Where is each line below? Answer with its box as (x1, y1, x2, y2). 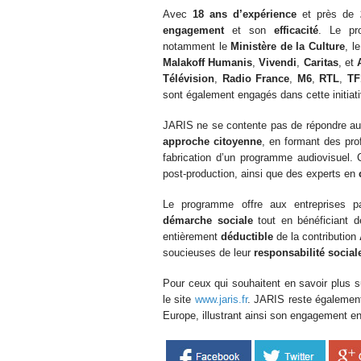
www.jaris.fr (194, 293, 247, 305)
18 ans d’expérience (193, 8, 297, 20)
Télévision (163, 73, 214, 85)
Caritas (303, 56, 338, 68)
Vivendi (259, 56, 297, 68)
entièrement (163, 230, 222, 243)
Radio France (222, 73, 290, 85)
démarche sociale (163, 214, 253, 226)
